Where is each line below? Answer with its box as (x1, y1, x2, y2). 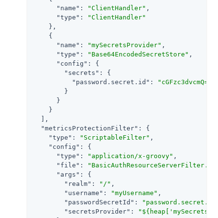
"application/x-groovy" (88, 152, 173, 160)
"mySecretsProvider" (88, 41, 162, 49)
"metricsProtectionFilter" (41, 124, 138, 132)
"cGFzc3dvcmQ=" (158, 78, 212, 86)
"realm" (64, 180, 91, 187)
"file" (56, 161, 80, 169)
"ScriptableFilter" (80, 133, 150, 141)
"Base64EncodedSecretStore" (88, 50, 189, 58)
